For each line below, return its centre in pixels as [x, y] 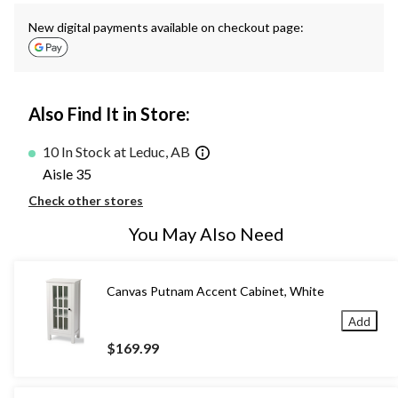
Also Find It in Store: [109, 114]
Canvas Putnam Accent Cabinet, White [215, 291]
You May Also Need [206, 233]
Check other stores [86, 200]
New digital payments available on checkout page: [166, 28]
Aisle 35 [67, 173]
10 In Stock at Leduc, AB [116, 152]
